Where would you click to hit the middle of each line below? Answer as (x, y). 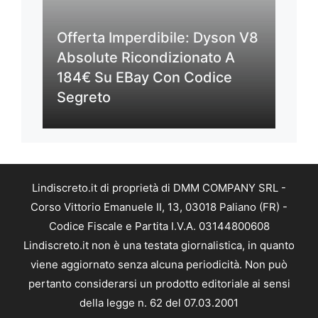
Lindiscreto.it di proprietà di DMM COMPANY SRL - (159, 187)
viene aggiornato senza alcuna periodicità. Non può (159, 264)
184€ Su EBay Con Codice (144, 77)
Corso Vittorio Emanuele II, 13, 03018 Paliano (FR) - (159, 207)
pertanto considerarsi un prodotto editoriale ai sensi (159, 283)
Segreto (84, 97)
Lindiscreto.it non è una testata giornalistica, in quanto (159, 245)
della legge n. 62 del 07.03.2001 (159, 302)
